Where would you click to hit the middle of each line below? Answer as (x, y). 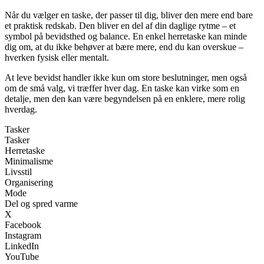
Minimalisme (29, 161)
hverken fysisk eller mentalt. (57, 58)
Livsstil (18, 172)
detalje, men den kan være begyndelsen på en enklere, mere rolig (125, 99)
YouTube (22, 257)
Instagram (23, 236)
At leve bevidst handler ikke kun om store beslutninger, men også (126, 78)
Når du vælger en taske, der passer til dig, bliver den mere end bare (129, 15)
